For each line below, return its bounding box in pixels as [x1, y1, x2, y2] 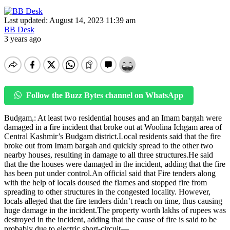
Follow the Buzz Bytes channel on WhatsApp [24, 90, 183, 100]
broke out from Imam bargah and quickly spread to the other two [4, 141, 213, 150]
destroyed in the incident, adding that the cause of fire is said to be [4, 215, 217, 224]
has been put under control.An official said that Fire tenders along [4, 168, 216, 178]
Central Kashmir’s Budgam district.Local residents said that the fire [4, 131, 221, 141]
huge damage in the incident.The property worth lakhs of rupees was [4, 205, 226, 215]
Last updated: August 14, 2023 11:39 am [4, 15, 136, 25]
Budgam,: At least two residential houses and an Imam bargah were [4, 113, 222, 122]
